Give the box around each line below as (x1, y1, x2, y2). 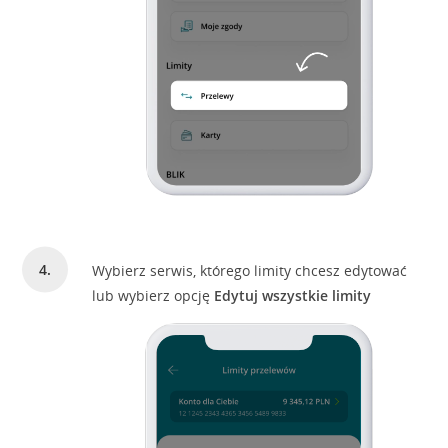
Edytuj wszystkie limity (214, 286, 372, 305)
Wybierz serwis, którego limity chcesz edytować (92, 261, 408, 280)
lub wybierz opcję (92, 286, 215, 305)
